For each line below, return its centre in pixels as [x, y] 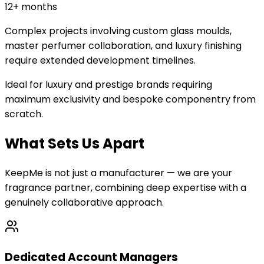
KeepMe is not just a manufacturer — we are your [118, 173]
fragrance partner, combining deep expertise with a [126, 188]
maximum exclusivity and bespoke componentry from [130, 100]
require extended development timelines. [100, 61]
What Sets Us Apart [75, 144]
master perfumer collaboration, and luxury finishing [123, 46]
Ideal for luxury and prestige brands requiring [108, 85]
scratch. [24, 114]
